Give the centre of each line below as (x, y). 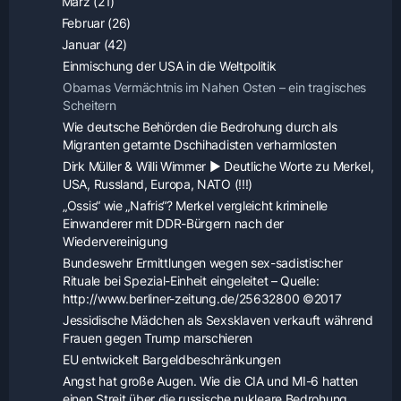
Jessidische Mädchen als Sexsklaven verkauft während (218, 320)
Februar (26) (95, 23)
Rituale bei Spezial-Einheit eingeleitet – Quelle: (191, 281)
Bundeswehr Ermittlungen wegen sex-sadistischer (203, 263)
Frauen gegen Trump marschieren (158, 338)
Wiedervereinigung (115, 242)
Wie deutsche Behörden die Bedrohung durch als (200, 127)
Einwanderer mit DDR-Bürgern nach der (174, 224)
